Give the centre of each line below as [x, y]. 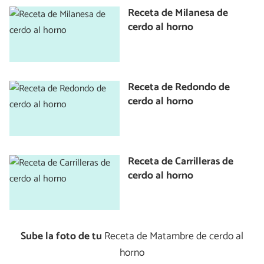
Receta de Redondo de [179, 88]
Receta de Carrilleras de [181, 161]
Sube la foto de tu [61, 237]
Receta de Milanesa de [178, 14]
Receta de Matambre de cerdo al [173, 237]
